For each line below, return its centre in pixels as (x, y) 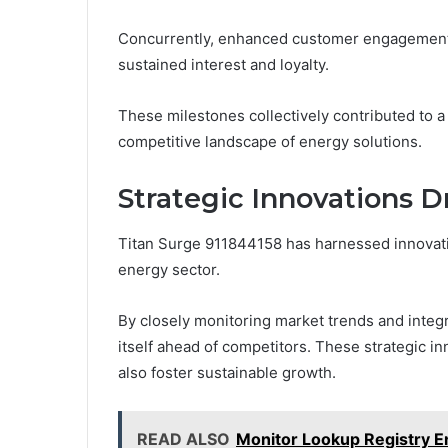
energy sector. (169, 269)
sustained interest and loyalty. (223, 65)
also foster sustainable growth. (227, 372)
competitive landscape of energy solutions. (270, 142)
